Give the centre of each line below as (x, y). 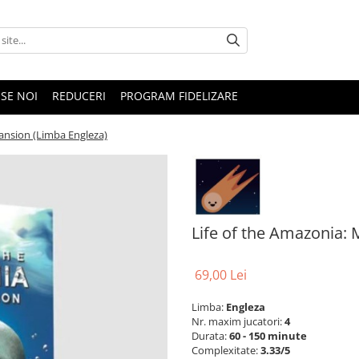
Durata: (210, 335)
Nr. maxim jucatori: (238, 321)
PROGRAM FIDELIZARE (179, 96)
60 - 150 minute (268, 335)
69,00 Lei (221, 274)
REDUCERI (79, 96)
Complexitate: (226, 350)
